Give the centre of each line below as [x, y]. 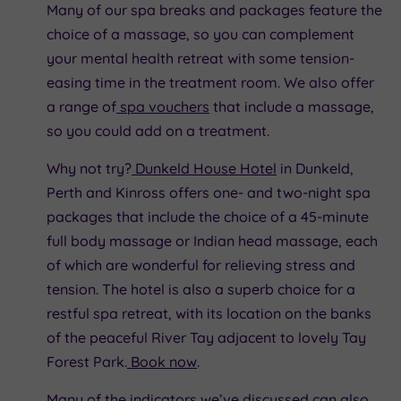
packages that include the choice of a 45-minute [208, 216]
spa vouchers [163, 106]
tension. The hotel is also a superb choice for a [201, 289]
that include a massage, [292, 106]
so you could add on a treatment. [158, 130]
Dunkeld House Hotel [204, 168]
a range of [81, 106]
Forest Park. [87, 361]
